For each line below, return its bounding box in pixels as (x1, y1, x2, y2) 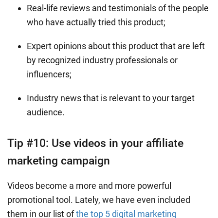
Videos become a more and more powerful (7, 180, 171, 191)
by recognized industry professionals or (27, 54, 178, 65)
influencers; (27, 69, 72, 79)
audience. (27, 107, 65, 117)
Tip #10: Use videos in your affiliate (7, 136, 183, 150)
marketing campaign (7, 154, 110, 167)
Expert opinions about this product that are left (27, 40, 205, 51)
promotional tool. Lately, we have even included (7, 194, 190, 205)
